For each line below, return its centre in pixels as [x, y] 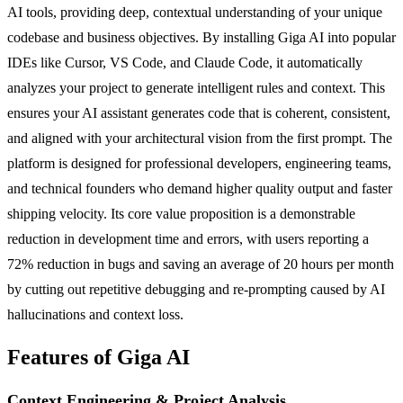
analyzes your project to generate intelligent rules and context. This [196, 87]
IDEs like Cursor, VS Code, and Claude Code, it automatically [185, 62]
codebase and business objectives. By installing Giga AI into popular [201, 37]
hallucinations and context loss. [95, 314]
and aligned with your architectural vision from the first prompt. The [200, 138]
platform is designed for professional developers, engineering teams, [199, 163]
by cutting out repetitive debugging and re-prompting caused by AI [196, 289]
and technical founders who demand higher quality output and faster [200, 188]
